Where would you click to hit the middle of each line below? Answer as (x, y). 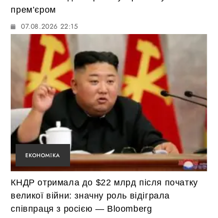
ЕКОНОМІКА (43, 155)
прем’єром (33, 10)
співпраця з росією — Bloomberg (82, 209)
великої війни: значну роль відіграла (91, 196)
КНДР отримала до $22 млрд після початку (104, 183)
